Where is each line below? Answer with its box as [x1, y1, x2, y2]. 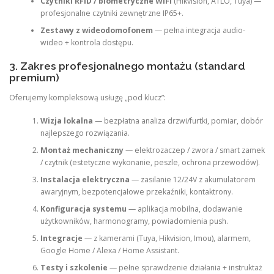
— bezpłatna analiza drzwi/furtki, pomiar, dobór [92, 116, 263, 127]
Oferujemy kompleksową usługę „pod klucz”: [9, 92, 166, 103]
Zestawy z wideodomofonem [40, 25, 153, 36]
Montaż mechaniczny [40, 145, 124, 156]
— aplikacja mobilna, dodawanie [126, 204, 243, 215]
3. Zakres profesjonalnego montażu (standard [9, 59, 245, 72]
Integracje [40, 233, 83, 244]
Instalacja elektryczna [40, 174, 130, 185]
